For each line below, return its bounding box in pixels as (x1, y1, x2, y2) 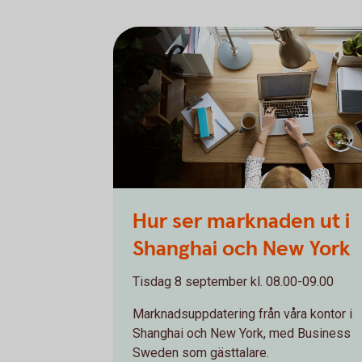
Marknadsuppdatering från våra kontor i (133, 306, 352, 322)
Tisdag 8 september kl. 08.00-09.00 (133, 274, 334, 289)
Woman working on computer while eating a (113, 192, 357, 208)
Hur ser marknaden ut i (133, 208, 350, 235)
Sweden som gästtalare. (133, 345, 269, 360)
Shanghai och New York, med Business (133, 326, 351, 341)
